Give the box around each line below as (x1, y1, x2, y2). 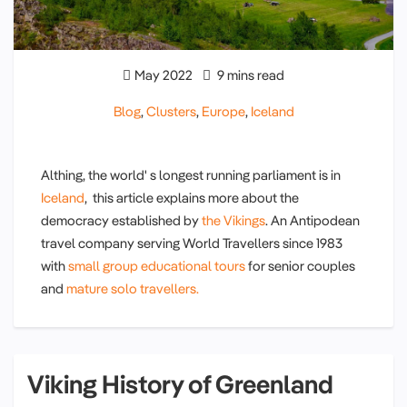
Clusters (145, 103, 196, 121)
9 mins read (214, 66, 284, 84)
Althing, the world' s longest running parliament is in (41, 166, 341, 184)
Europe (201, 103, 245, 121)
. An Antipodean (265, 212, 360, 230)
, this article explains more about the (84, 189, 299, 207)
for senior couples (245, 257, 355, 275)
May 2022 (134, 66, 193, 84)
